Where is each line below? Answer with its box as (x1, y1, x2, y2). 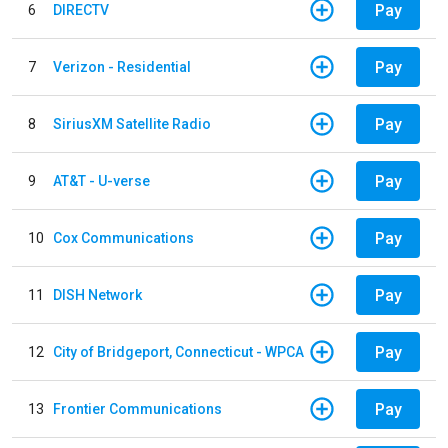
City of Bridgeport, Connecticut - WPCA (53, 343, 304, 360)
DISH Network (53, 286, 142, 303)
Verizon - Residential (53, 58, 191, 75)
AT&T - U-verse (53, 172, 150, 189)
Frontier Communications (53, 400, 222, 417)
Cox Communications (53, 229, 194, 246)
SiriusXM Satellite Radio (53, 115, 211, 132)
